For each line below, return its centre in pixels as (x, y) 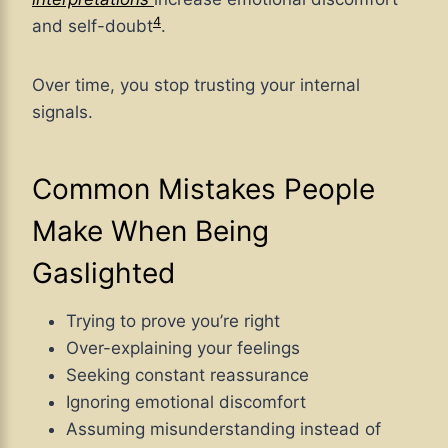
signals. (62, 112)
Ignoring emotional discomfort (186, 402)
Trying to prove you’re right (173, 321)
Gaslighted (103, 273)
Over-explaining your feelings (183, 348)
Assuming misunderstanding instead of (223, 429)
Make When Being (150, 231)
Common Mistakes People (203, 189)
